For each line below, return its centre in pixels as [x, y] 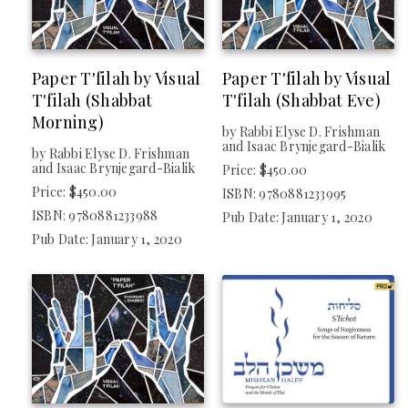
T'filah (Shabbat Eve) [301, 101]
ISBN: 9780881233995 [285, 194]
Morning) [68, 122]
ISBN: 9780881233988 [95, 216]
